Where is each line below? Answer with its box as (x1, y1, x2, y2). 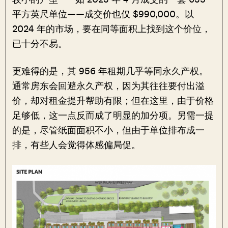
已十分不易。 (12, 37, 68, 50)
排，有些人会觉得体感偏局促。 (12, 138, 141, 152)
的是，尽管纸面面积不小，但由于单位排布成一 (12, 123, 205, 137)
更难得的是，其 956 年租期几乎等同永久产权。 (12, 64, 209, 78)
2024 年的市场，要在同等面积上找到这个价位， (12, 22, 211, 36)
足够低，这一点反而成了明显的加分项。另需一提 (12, 108, 214, 122)
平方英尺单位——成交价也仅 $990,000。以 (12, 7, 194, 21)
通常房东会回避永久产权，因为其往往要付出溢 (12, 79, 205, 93)
